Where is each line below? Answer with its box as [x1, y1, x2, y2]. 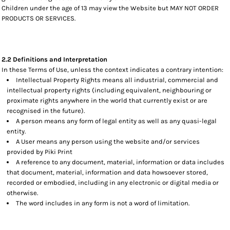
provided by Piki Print [7, 148, 72, 156]
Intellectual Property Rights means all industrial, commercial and [16, 76, 218, 84]
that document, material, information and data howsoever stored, [7, 168, 208, 176]
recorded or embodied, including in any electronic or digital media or [7, 179, 219, 186]
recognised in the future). [7, 107, 85, 114]
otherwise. [7, 189, 38, 197]
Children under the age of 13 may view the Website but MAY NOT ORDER [2, 4, 219, 12]
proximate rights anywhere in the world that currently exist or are [7, 97, 207, 104]
